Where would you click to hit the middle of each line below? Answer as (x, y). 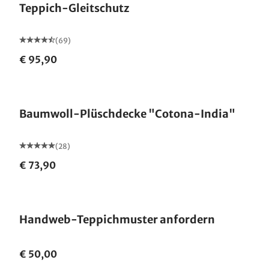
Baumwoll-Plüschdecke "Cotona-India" (127, 114)
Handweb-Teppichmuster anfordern (117, 219)
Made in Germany (64, 84)
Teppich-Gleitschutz (74, 8)
